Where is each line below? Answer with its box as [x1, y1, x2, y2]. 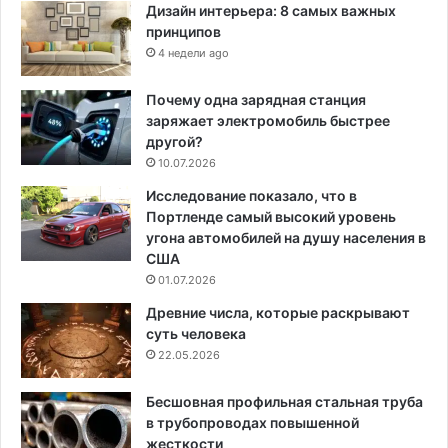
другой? [146, 132, 203, 150]
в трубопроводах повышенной [146, 413, 359, 431]
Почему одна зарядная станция [146, 90, 366, 108]
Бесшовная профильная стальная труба [146, 392, 423, 410]
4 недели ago [158, 45, 229, 60]
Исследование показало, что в [146, 186, 357, 204]
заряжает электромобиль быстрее [146, 111, 390, 129]
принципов [146, 22, 221, 40]
